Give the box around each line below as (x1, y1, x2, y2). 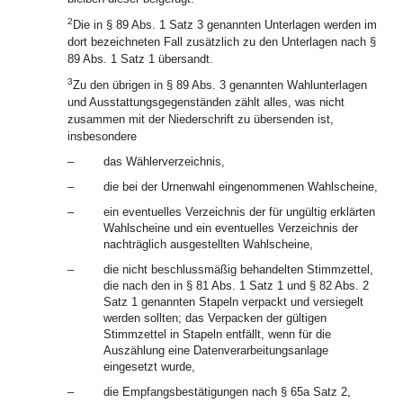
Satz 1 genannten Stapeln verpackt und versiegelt (103, 295, 363, 309)
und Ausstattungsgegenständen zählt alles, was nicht (67, 95, 345, 109)
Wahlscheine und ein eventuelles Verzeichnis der (103, 221, 358, 235)
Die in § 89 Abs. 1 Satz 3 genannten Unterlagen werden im (73, 18, 377, 31)
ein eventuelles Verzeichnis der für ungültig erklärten (103, 205, 375, 219)
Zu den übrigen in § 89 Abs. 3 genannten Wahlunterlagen (73, 78, 367, 92)
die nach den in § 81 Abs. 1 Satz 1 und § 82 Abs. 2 (103, 279, 369, 292)
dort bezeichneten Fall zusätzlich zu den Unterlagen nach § (67, 35, 376, 49)
